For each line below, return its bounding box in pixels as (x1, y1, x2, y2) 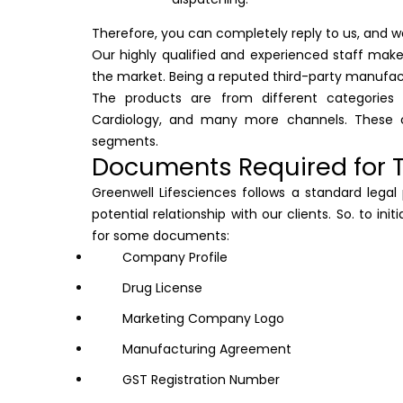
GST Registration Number (122, 371, 280, 390)
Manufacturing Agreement (122, 340, 291, 359)
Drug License (122, 279, 202, 298)
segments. (92, 132, 162, 151)
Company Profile (122, 248, 228, 267)
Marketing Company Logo (122, 309, 284, 328)
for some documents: (92, 227, 229, 246)
